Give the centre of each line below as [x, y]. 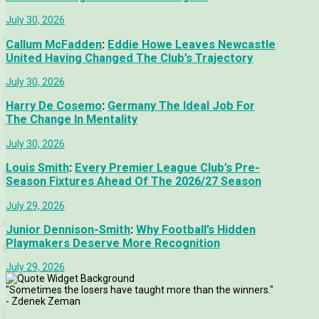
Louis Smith [37, 168]
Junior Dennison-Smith [68, 229]
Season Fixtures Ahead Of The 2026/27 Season [134, 182]
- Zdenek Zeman [43, 302]
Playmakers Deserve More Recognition [113, 243]
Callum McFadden [54, 44]
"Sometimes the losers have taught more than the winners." [140, 290]
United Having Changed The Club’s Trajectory [129, 58]
